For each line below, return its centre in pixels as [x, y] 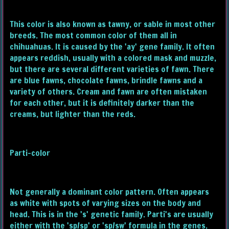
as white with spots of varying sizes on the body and [106, 203]
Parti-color [30, 153]
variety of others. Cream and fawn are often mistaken [109, 92]
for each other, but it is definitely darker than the [102, 103]
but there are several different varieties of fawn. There [112, 69]
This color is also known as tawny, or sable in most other [113, 24]
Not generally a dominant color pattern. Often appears [110, 192]
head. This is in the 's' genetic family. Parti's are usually [112, 214]
